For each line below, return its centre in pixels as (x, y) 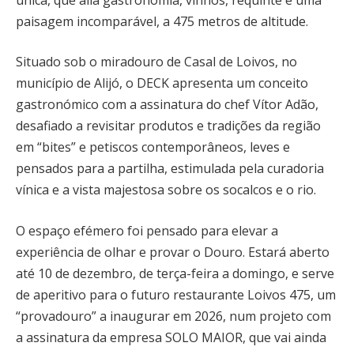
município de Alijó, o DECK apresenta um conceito (162, 83)
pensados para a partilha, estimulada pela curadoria (170, 169)
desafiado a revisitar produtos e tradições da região (168, 126)
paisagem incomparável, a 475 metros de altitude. (162, 21)
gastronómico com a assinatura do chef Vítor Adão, (167, 105)
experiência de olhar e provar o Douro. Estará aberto (173, 252)
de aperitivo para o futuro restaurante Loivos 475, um (176, 294)
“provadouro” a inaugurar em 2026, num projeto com (173, 316)
